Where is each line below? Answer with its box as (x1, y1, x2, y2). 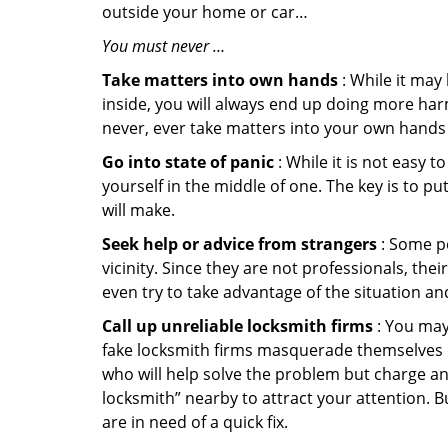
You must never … (102, 35, 225, 57)
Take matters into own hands (102, 69, 338, 91)
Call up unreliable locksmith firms (102, 315, 373, 337)
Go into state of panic (102, 151, 274, 173)
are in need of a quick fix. (102, 411, 288, 433)
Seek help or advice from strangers (102, 233, 377, 255)
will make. (102, 199, 175, 221)
